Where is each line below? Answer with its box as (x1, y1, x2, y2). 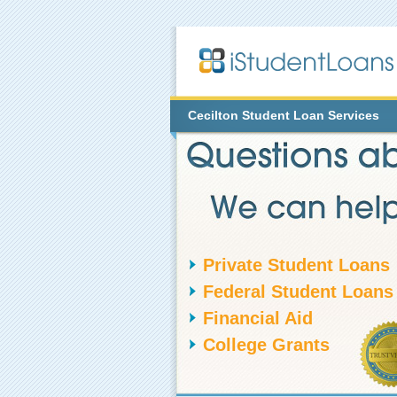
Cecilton (187, 108, 238, 122)
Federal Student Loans (202, 282, 393, 301)
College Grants (202, 335, 330, 354)
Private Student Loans (202, 255, 390, 275)
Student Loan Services (237, 108, 379, 122)
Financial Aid (202, 308, 313, 328)
